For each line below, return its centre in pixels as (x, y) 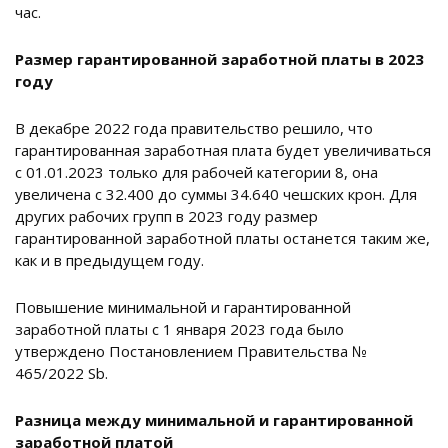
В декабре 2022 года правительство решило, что (194, 128)
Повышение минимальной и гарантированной (183, 307)
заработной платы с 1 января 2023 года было (179, 329)
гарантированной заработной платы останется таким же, (222, 238)
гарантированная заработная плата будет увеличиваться (223, 150)
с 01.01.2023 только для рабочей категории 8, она (196, 172)
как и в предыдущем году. (109, 260)
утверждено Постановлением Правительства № (191, 351)
